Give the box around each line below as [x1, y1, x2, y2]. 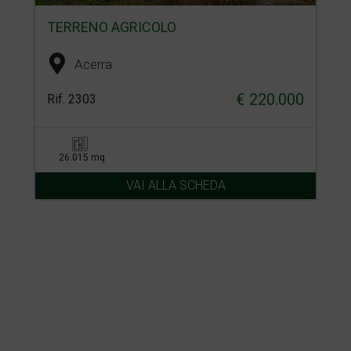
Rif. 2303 [46, 92, 96, 107]
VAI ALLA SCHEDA [125, 178, 226, 193]
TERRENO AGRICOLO [46, 19, 176, 35]
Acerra [74, 56, 112, 72]
